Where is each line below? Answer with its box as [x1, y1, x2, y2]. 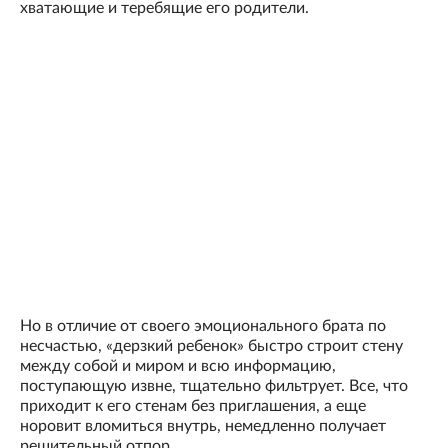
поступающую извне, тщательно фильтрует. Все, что [20, 378, 408, 395]
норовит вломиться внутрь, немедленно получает [20, 418, 386, 435]
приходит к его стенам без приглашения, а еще [20, 398, 366, 415]
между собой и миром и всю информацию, [20, 358, 336, 375]
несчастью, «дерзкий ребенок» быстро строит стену [20, 338, 403, 355]
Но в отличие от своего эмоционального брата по [20, 318, 386, 335]
